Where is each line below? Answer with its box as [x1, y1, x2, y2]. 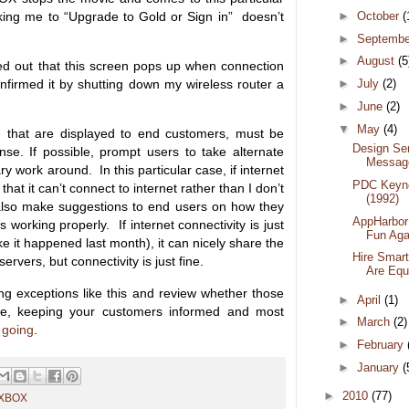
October [356, 8, 403, 23]
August [356, 54, 398, 68]
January [356, 360, 403, 374]
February [356, 338, 407, 352]
